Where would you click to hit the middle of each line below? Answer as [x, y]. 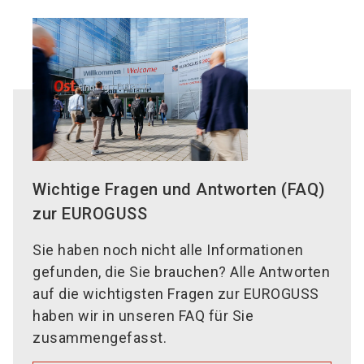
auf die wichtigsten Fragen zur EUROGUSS [176, 293]
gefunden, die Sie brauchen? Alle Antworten [181, 271]
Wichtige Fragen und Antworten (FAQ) [179, 189]
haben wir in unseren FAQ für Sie [143, 315]
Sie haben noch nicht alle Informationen [168, 249]
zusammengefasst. [100, 337]
